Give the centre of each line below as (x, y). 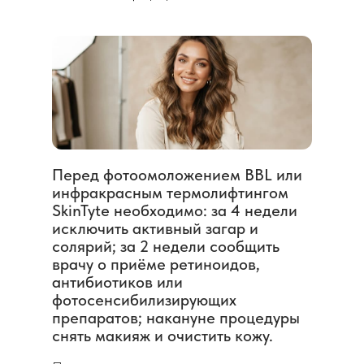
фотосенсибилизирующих (144, 299)
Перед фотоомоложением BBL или (177, 174)
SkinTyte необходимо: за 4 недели (175, 210)
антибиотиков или (117, 282)
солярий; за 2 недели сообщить (166, 246)
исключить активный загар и (155, 228)
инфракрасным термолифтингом (170, 192)
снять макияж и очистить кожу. (162, 335)
